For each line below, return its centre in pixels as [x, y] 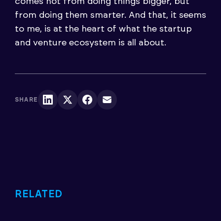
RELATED [39, 194]
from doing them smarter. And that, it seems [110, 15]
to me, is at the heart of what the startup [103, 29]
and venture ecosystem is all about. [91, 43]
